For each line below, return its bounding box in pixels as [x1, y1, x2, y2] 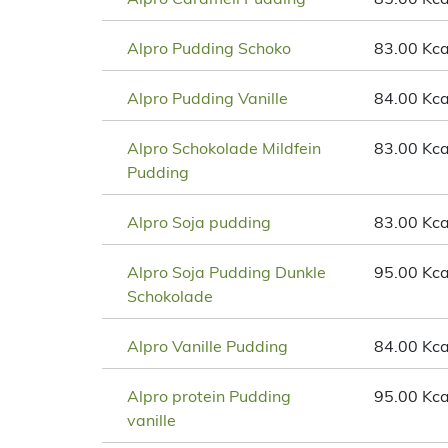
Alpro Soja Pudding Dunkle [127, 262, 326, 283]
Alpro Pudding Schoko [127, 38, 291, 59]
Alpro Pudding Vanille [127, 88, 288, 109]
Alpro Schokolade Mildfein [127, 138, 321, 159]
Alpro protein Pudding [127, 386, 291, 407]
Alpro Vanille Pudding [127, 336, 288, 357]
